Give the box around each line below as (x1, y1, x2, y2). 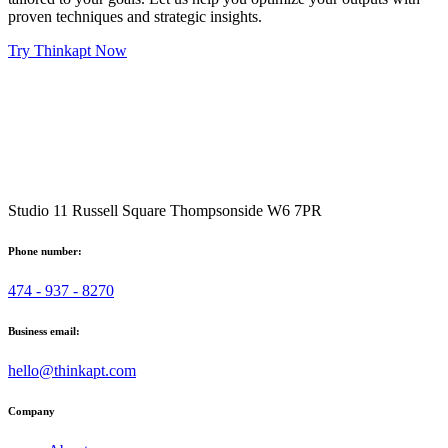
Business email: (8, 324, 80, 337)
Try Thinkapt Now (8, 41, 127, 59)
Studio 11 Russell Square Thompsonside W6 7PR (8, 201, 322, 219)
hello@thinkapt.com (8, 361, 136, 379)
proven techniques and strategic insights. (8, 7, 262, 25)
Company (8, 404, 55, 417)
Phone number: (8, 244, 82, 257)
